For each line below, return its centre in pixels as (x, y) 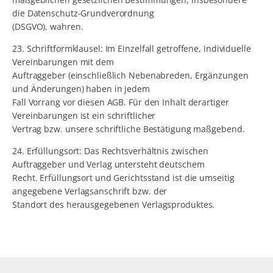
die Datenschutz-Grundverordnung (83, 13)
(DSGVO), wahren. (48, 27)
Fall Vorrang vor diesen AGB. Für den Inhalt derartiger (121, 102)
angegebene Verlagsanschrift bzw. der (90, 191)
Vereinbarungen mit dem (63, 62)
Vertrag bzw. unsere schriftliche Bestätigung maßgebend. (129, 129)
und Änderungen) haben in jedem (81, 89)
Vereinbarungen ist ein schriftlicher (84, 116)
